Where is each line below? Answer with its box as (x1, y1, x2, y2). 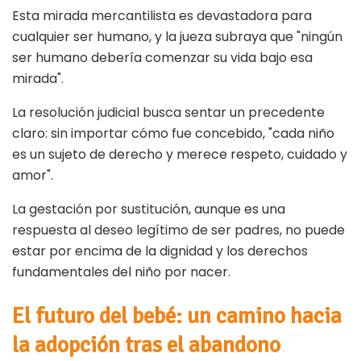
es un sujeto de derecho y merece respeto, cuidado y (12, 145, 347, 164)
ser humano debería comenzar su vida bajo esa (12, 48, 313, 68)
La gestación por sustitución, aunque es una (12, 200, 285, 219)
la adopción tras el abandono (12, 330, 280, 359)
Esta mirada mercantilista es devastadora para (12, 6, 312, 26)
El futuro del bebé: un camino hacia (12, 301, 342, 330)
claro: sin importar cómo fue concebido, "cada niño (12, 124, 334, 143)
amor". (12, 166, 53, 185)
